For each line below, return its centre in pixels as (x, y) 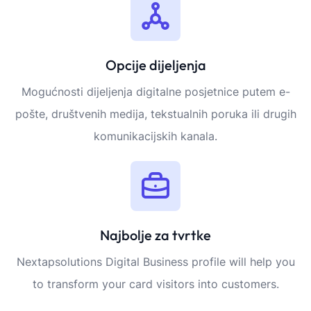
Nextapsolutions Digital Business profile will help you (155, 262)
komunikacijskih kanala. (155, 136)
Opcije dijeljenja (155, 65)
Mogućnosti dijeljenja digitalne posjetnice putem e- (155, 92)
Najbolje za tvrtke (155, 235)
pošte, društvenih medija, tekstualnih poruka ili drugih (155, 114)
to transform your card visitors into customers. (155, 284)
